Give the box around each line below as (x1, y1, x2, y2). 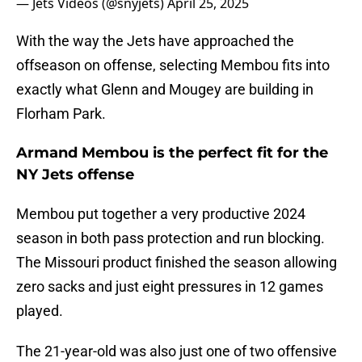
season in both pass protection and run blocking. (16, 229, 325, 247)
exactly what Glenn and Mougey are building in (16, 81, 314, 99)
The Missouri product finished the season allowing (16, 254, 337, 271)
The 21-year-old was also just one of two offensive (16, 343, 337, 360)
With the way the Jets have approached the (16, 32, 294, 50)
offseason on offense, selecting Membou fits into (16, 57, 330, 74)
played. (16, 302, 63, 320)
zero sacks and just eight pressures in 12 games (16, 278, 323, 296)
